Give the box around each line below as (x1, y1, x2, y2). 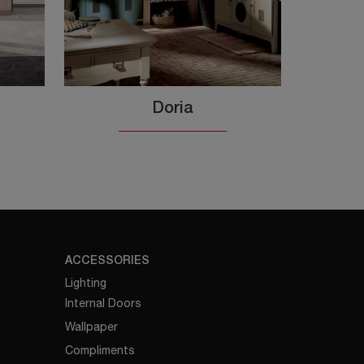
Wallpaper (65, 319, 119, 333)
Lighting (65, 275, 107, 289)
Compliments (65, 343, 136, 357)
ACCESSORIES (65, 255, 150, 266)
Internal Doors (65, 296, 142, 310)
